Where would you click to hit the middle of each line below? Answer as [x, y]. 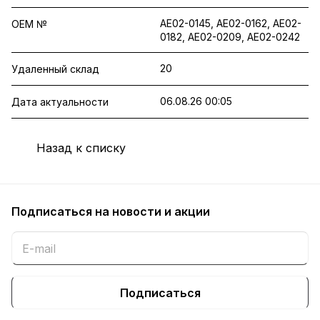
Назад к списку [81, 148]
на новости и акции [152, 212]
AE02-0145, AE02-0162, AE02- [231, 23]
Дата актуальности [60, 102]
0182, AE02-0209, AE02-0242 [230, 37]
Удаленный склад [55, 69]
